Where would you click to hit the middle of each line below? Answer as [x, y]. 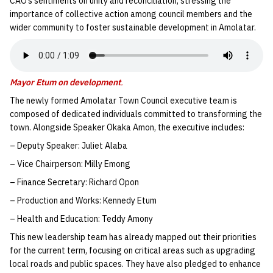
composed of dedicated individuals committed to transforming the [136, 114]
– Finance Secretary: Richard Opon [74, 182]
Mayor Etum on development [65, 82]
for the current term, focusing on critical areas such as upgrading [133, 250]
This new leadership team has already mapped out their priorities [133, 237]
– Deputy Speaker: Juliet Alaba [69, 146]
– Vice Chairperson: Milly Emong [70, 164]
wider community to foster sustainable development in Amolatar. [133, 27]
